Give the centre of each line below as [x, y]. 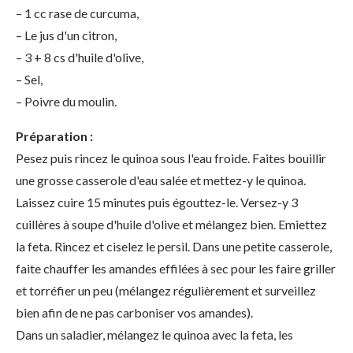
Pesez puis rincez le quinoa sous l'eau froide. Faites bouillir [171, 158]
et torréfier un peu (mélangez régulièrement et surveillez [166, 290]
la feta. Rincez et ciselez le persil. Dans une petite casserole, [174, 246]
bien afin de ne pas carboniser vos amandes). [134, 312]
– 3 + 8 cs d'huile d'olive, [80, 57]
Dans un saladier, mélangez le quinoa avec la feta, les [154, 334]
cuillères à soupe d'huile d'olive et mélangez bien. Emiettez [171, 224]
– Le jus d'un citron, [66, 35]
